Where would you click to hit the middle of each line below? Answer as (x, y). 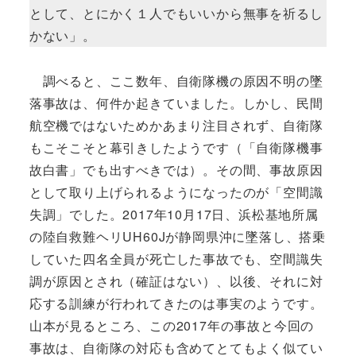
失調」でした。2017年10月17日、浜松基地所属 (174, 214)
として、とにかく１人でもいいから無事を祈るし (176, 13)
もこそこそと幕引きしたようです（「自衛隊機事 (176, 147)
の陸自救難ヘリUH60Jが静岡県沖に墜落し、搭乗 (177, 236)
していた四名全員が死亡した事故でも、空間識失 (176, 258)
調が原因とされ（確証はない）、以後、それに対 (176, 281)
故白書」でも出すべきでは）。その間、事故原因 (176, 169)
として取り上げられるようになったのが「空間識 (176, 192)
